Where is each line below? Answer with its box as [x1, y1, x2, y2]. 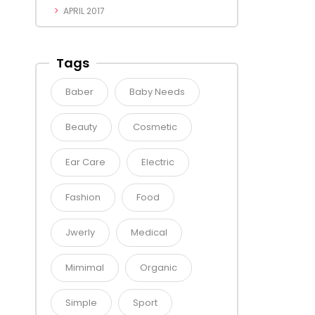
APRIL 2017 [63, 5, 105, 18]
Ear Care [65, 155, 105, 169]
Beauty [65, 120, 97, 134]
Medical [131, 226, 167, 240]
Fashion [65, 191, 101, 205]
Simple [65, 296, 97, 310]
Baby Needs [129, 85, 185, 99]
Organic [140, 261, 177, 275]
